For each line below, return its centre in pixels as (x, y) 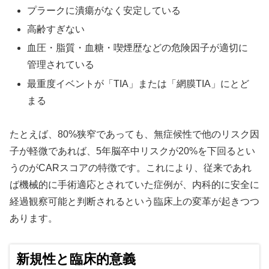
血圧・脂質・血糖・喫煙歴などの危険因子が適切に (138, 48)
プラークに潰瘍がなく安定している (104, 11)
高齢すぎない (56, 29)
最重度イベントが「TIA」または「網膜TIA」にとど (138, 83)
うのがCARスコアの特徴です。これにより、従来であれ (131, 168)
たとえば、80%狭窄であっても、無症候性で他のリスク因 (134, 134)
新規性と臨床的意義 (76, 259)
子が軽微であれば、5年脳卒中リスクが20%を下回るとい (132, 151)
